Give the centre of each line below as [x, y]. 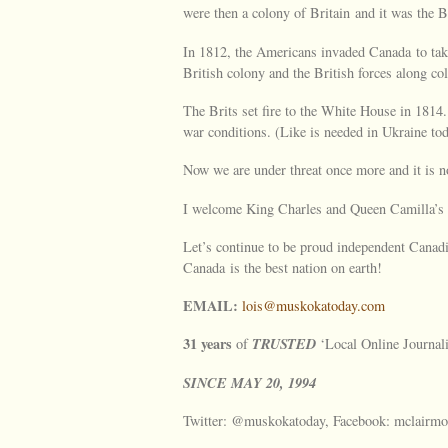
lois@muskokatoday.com [313, 306]
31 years [207, 344]
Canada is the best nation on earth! [282, 267]
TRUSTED [284, 344]
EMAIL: [210, 306]
